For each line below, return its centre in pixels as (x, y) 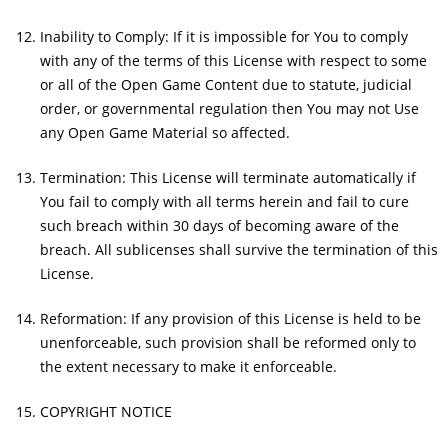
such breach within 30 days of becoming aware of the (219, 225)
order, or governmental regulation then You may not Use (229, 108)
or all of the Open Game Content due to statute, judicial (226, 84)
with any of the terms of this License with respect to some (233, 60)
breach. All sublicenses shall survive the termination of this (239, 249)
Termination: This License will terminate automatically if (228, 177)
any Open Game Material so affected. (165, 132)
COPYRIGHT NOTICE (106, 411)
